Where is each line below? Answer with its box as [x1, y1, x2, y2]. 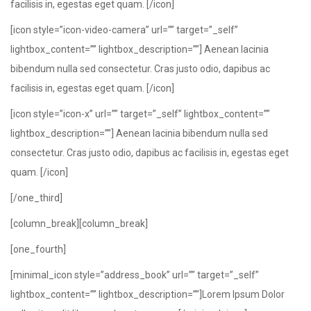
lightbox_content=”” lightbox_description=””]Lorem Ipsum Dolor [10, 289, 285, 300]
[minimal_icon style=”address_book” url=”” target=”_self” [10, 269, 259, 280]
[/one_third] [10, 192, 62, 203]
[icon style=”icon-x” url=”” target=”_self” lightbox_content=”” [10, 108, 270, 119]
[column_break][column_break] [10, 218, 148, 229]
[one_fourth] [10, 244, 66, 255]
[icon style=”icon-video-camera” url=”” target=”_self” [10, 24, 238, 35]
